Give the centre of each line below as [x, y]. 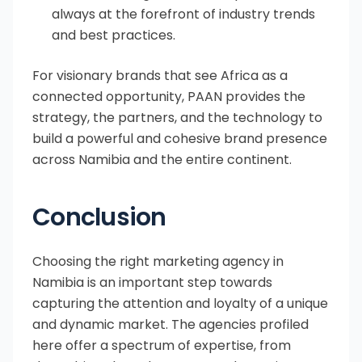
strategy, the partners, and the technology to [177, 118]
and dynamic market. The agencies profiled [170, 325]
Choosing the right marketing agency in [158, 262]
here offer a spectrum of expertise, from [162, 346]
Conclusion [99, 218]
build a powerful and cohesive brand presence [180, 139]
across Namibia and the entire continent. [162, 160]
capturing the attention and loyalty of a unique [180, 304]
